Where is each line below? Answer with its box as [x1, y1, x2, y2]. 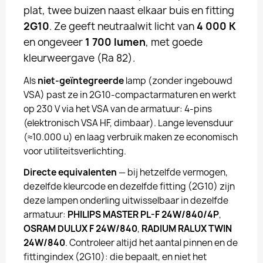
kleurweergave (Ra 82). [23, 51, 135, 65]
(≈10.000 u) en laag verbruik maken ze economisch [23, 131, 238, 143]
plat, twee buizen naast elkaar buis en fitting [23, 4, 234, 17]
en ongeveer [23, 35, 85, 49]
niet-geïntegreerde [38, 75, 124, 87]
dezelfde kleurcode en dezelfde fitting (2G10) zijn [23, 180, 235, 193]
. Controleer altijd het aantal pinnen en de [65, 237, 238, 249]
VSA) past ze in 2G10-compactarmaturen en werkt [23, 89, 236, 101]
